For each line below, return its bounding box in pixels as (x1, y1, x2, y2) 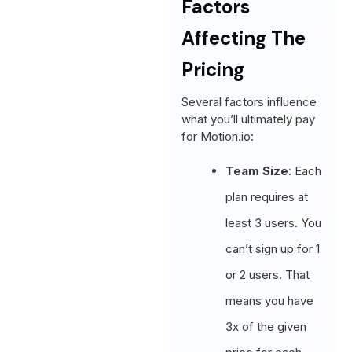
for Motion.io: (181, 128, 255, 144)
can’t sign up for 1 (225, 240, 321, 256)
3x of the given (225, 318, 307, 334)
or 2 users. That (225, 266, 310, 282)
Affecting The (181, 25, 306, 50)
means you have (225, 292, 314, 308)
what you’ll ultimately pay (181, 111, 316, 126)
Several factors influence (181, 93, 317, 109)
